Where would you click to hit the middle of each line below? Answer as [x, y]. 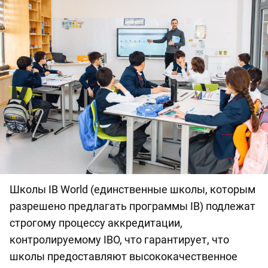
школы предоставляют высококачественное [124, 257]
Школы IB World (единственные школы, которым [133, 190]
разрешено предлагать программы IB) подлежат [133, 206]
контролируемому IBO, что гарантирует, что [119, 240]
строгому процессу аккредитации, [96, 223]
